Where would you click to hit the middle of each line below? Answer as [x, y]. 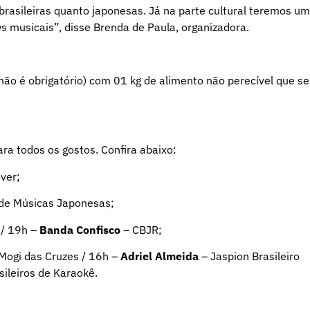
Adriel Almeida [159, 256]
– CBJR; [141, 229]
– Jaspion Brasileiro [249, 256]
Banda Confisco [80, 229]
